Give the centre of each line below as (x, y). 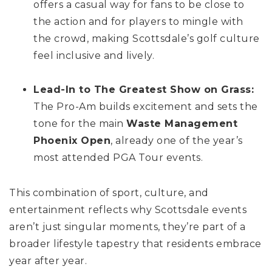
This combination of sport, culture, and (109, 192)
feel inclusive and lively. (94, 55)
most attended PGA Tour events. (118, 157)
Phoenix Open (72, 140)
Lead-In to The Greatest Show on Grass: (144, 89)
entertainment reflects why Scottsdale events (128, 209)
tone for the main (80, 123)
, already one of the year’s (177, 140)
